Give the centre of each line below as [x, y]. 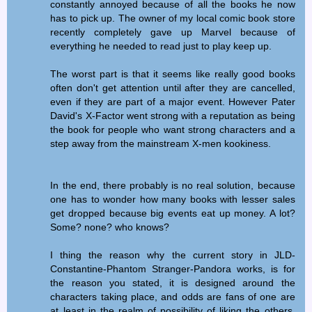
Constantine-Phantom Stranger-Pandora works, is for [173, 268]
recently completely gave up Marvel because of [173, 32]
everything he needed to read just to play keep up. [161, 46]
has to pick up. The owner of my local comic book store [173, 18]
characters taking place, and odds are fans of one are [173, 296]
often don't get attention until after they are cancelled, [173, 87]
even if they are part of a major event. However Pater [173, 101]
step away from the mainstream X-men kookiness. [161, 143]
